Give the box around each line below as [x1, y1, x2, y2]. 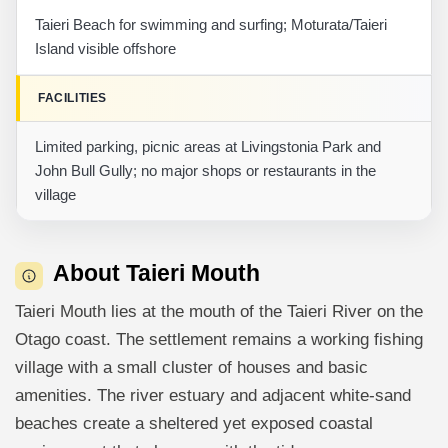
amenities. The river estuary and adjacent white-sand [15, 385, 411, 405]
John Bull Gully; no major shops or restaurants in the [35, 161, 376, 179]
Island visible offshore [35, 39, 176, 57]
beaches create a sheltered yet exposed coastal [15, 413, 373, 433]
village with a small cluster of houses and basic [15, 357, 368, 377]
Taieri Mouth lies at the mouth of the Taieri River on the [15, 301, 423, 321]
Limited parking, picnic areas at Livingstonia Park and [35, 137, 381, 155]
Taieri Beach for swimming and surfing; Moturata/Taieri [35, 15, 387, 33]
